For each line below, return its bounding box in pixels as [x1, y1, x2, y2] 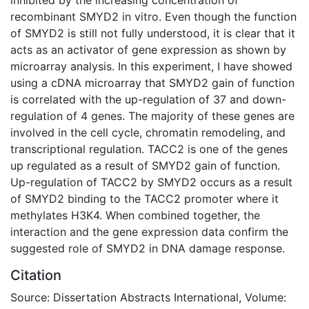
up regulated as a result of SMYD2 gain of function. [10, 158, 280, 172]
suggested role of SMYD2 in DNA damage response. [10, 241, 285, 255]
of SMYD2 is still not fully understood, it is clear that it [10, 26, 295, 40]
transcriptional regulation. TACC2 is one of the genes [10, 141, 288, 156]
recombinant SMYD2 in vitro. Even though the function [10, 9, 297, 23]
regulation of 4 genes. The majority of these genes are [10, 108, 295, 123]
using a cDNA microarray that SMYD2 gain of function [10, 75, 295, 90]
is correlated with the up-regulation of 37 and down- [10, 92, 286, 106]
